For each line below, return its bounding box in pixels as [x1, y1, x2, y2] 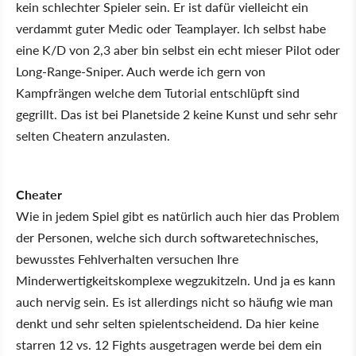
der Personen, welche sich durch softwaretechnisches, [16, 228, 319, 246]
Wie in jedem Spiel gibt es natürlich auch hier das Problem [16, 207, 339, 225]
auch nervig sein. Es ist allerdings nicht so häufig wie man [16, 292, 333, 311]
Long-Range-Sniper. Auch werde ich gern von [16, 62, 265, 80]
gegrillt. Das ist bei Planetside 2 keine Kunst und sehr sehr [16, 105, 338, 123]
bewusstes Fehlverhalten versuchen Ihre [16, 250, 238, 268]
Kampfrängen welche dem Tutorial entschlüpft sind [16, 83, 300, 102]
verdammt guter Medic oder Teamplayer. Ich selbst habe [16, 19, 326, 37]
